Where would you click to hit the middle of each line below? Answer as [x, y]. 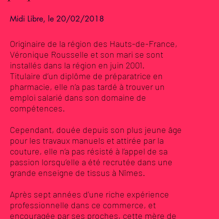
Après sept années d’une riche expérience [89, 194]
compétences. [37, 108]
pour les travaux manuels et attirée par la [87, 140]
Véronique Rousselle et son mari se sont [86, 54]
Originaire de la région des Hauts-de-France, [93, 44]
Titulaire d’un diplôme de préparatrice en [86, 76]
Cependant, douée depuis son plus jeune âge [96, 130]
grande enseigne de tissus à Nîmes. [77, 173]
